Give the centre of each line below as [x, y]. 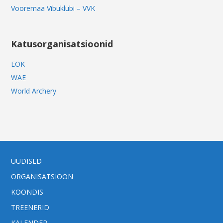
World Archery [34, 91]
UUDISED [27, 161]
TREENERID [30, 208]
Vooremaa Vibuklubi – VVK [53, 8]
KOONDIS [27, 192]
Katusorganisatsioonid [62, 44]
